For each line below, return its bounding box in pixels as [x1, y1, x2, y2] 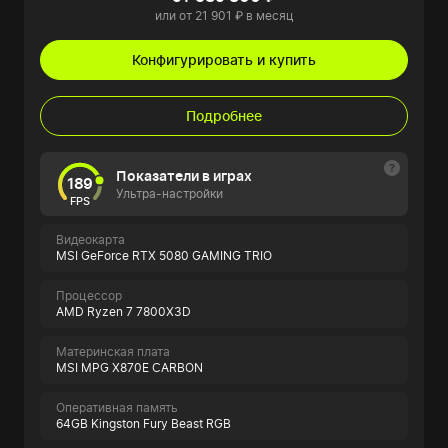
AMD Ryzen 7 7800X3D [56, 304, 191, 319]
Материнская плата [56, 344, 170, 359]
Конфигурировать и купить [132, 51, 316, 68]
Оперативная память [56, 400, 178, 415]
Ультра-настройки [116, 186, 223, 201]
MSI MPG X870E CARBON [56, 360, 203, 375]
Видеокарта [56, 232, 125, 247]
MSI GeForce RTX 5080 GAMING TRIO [56, 248, 272, 263]
